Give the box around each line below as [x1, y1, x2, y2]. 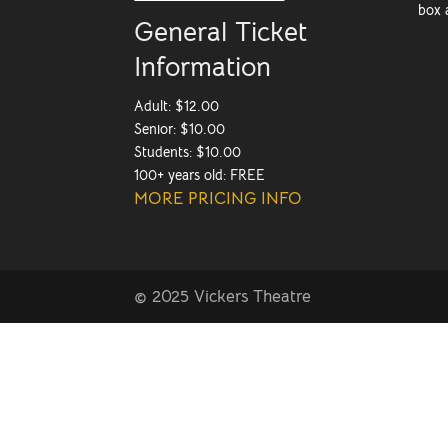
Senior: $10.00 [134, 119, 226, 138]
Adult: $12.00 [134, 96, 220, 115]
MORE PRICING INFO [134, 187, 303, 209]
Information [134, 49, 272, 84]
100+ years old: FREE [134, 165, 266, 184]
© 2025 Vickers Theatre [134, 285, 312, 307]
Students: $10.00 [134, 142, 242, 161]
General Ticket [134, 14, 308, 49]
